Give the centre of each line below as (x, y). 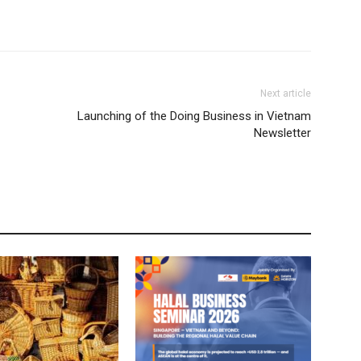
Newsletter (282, 133)
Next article (286, 93)
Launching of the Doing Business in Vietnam (194, 116)
